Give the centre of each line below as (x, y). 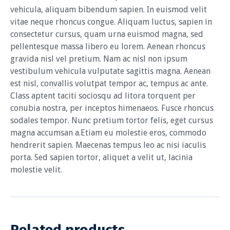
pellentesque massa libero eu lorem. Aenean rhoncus (108, 47)
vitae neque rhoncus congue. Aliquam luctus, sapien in (111, 22)
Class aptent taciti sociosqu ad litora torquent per (103, 96)
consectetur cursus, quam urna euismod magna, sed (107, 34)
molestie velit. (36, 170)
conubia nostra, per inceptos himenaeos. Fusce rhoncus (112, 108)
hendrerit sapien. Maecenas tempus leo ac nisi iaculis (108, 145)
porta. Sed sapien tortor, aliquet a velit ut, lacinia (101, 158)
